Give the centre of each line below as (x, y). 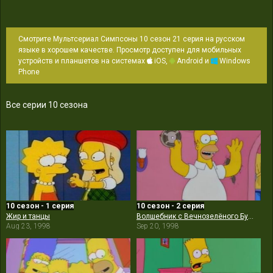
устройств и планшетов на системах (83, 61)
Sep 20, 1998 (158, 226)
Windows (234, 61)
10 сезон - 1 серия (40, 206)
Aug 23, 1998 (28, 226)
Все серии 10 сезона (47, 105)
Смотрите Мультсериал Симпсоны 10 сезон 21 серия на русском (132, 39)
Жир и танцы (28, 217)
